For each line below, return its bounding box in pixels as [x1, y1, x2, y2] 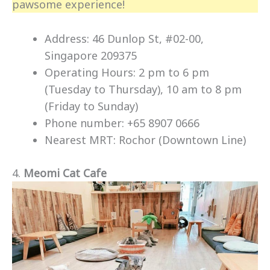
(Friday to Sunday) [45, 99, 138, 114]
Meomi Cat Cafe [24, 166, 107, 181]
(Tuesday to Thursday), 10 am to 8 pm [45, 82, 242, 97]
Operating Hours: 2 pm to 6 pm [45, 65, 209, 80]
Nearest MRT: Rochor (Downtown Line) [45, 133, 246, 148]
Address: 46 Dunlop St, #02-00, [45, 31, 204, 46]
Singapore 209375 [45, 48, 137, 63]
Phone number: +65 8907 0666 [45, 116, 199, 131]
